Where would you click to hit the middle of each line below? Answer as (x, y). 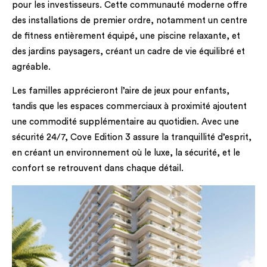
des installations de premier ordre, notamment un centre (130, 20)
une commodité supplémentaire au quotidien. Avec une (125, 122)
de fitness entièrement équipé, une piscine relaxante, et (126, 36)
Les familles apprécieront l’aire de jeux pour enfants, (121, 91)
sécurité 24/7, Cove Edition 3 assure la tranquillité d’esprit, (132, 138)
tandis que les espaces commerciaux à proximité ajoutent (129, 107)
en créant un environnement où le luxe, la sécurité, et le (126, 153)
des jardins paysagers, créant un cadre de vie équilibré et (128, 51)
